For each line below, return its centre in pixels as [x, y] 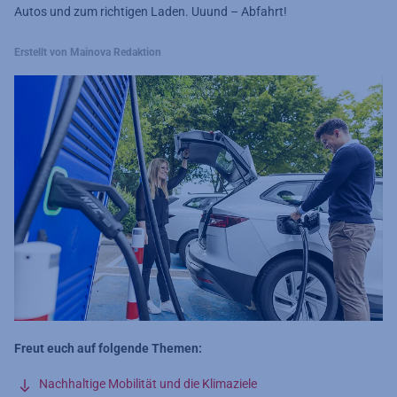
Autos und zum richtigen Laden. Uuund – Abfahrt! [151, 12]
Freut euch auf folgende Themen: [108, 349]
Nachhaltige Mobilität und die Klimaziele [148, 384]
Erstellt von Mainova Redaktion [88, 52]
